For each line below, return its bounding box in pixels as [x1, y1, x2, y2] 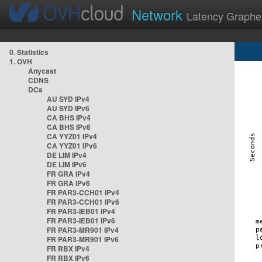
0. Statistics [9, 47, 49, 57]
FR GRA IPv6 [47, 178, 90, 188]
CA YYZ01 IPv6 [47, 140, 97, 151]
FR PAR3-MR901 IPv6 [47, 234, 119, 244]
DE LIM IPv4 [47, 150, 87, 160]
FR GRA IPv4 [47, 168, 90, 179]
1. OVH [9, 56, 32, 67]
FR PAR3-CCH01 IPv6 [47, 196, 119, 207]
